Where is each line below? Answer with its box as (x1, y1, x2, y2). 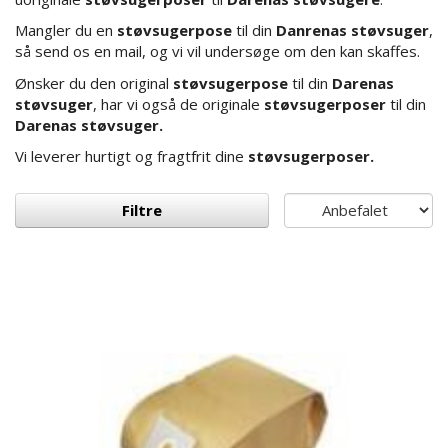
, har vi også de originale (93, 93, 264, 114)
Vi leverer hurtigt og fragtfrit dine (15, 146, 248, 167)
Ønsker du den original (15, 72, 173, 93)
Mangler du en (15, 20, 117, 41)
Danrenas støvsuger (272, 20, 429, 41)
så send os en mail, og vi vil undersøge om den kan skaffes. (15, 41, 420, 62)
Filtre (122, 199, 162, 220)
